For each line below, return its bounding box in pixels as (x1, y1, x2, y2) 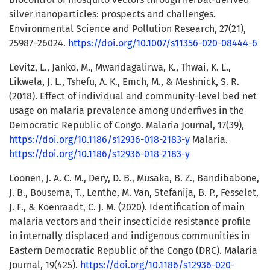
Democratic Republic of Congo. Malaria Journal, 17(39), (9, 119, 244, 131)
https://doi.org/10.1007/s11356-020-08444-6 (68, 37, 257, 49)
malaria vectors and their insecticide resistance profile (9, 216, 251, 228)
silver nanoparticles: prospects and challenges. (9, 8, 216, 20)
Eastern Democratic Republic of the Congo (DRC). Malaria (9, 245, 257, 257)
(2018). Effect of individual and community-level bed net (9, 90, 257, 102)
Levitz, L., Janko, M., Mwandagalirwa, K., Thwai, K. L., (9, 61, 231, 74)
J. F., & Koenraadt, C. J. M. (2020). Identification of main (9, 201, 245, 213)
